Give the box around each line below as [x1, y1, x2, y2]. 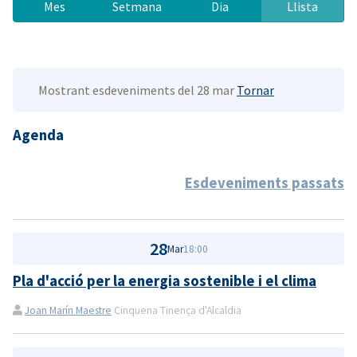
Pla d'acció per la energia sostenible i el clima [13, 272, 316, 291]
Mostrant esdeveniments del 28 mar [38, 81, 237, 98]
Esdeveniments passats [185, 173, 344, 192]
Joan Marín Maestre [25, 304, 112, 318]
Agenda [13, 126, 64, 145]
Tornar [237, 81, 274, 98]
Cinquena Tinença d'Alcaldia [112, 304, 241, 318]
